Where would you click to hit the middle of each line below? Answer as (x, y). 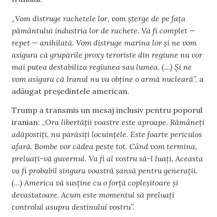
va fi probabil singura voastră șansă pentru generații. (105, 170)
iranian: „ (28, 122)
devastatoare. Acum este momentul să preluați (93, 194)
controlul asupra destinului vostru (71, 207)
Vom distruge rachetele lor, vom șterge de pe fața (100, 18)
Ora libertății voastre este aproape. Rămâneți (125, 122)
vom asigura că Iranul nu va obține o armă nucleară (102, 79)
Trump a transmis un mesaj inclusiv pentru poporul (107, 110)
